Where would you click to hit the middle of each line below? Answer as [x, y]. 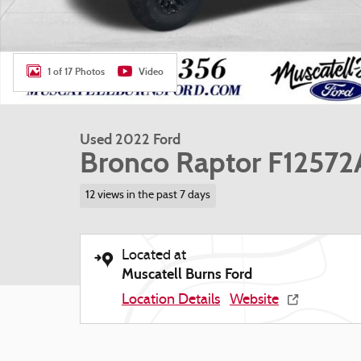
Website [254, 300]
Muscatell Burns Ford [187, 274]
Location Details [171, 300]
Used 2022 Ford [130, 139]
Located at [154, 255]
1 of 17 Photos [76, 71]
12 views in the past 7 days [147, 195]
